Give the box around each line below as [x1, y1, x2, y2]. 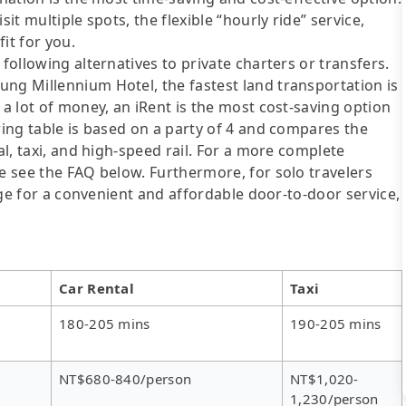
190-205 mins [290, 314, 382, 333]
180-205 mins [59, 314, 150, 333]
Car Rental [59, 278, 134, 297]
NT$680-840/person [59, 369, 192, 388]
